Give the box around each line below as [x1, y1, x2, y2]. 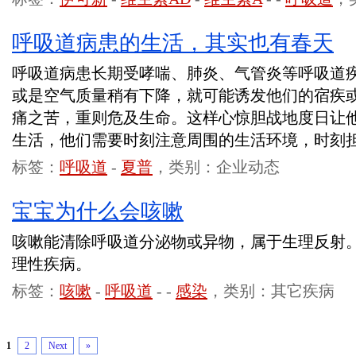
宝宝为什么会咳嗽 [12, 199, 184, 223]
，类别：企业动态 [153, 158, 280, 176]
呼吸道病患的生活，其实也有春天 [12, 31, 334, 55]
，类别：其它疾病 [207, 282, 335, 300]
